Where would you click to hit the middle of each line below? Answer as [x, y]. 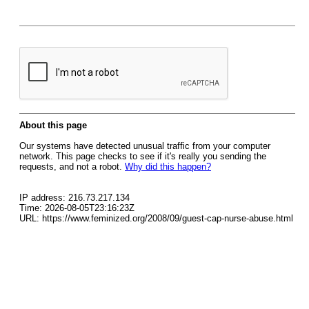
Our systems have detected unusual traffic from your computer [145, 146]
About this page [53, 125]
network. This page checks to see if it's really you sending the [143, 156]
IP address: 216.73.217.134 [74, 198]
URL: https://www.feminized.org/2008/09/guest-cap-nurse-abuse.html [156, 218]
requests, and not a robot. [72, 167]
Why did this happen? [168, 167]
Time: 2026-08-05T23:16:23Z [77, 208]
